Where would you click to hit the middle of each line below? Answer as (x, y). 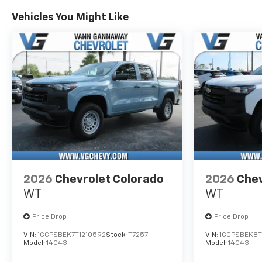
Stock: (117, 235)
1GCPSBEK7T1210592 (72, 235)
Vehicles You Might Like (70, 18)
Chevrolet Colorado (109, 180)
